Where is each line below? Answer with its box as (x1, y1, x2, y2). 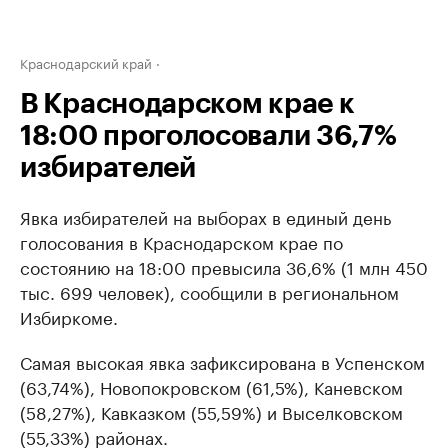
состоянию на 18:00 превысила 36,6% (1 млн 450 (20, 253, 428, 279)
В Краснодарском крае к (20, 90, 355, 118)
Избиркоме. (20, 303, 118, 329)
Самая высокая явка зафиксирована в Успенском (20, 348, 425, 374)
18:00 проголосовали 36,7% (20, 122, 397, 150)
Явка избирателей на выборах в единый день (20, 203, 391, 229)
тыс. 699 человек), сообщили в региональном (20, 278, 399, 304)
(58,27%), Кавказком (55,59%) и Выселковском (20, 398, 403, 424)
